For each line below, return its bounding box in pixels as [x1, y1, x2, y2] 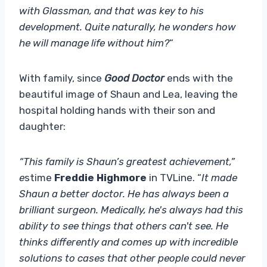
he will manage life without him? [19, 36, 169, 49]
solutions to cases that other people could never [19, 252, 246, 264]
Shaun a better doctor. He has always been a [19, 187, 229, 200]
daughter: [19, 120, 66, 132]
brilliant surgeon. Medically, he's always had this [19, 203, 243, 216]
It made [201, 171, 237, 184]
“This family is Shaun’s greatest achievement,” [19, 155, 235, 167]
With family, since [19, 72, 104, 84]
